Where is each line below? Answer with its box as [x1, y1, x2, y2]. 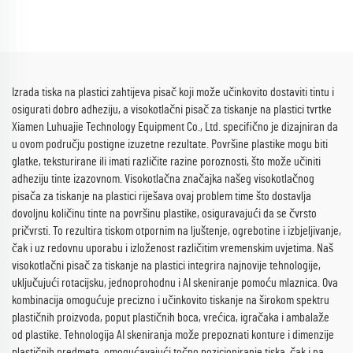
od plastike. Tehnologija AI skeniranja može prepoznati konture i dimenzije [12, 329, 334, 341]
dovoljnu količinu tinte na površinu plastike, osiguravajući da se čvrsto [12, 207, 317, 220]
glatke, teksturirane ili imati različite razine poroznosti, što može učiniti [12, 155, 321, 168]
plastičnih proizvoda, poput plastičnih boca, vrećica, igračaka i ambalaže [12, 311, 329, 324]
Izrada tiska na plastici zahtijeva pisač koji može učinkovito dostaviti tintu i [12, 86, 334, 98]
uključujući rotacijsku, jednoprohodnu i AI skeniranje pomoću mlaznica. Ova [12, 277, 338, 289]
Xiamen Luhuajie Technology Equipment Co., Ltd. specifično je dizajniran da [12, 121, 338, 133]
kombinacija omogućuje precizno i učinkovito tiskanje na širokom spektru [12, 294, 329, 307]
